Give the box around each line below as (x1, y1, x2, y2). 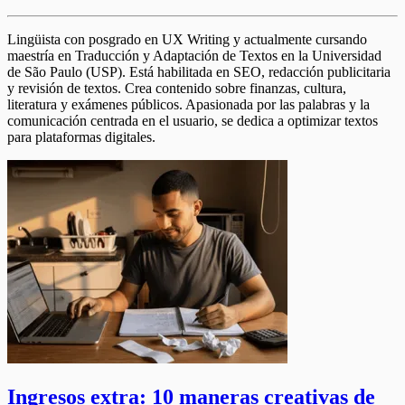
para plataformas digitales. (7, 129, 155, 146)
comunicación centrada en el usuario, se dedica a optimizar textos (7, 113, 378, 129)
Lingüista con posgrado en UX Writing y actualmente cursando (7, 32, 367, 48)
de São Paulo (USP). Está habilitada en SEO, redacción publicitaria (7, 64, 391, 80)
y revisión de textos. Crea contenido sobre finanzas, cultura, (7, 80, 346, 97)
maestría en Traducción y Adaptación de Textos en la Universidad (7, 48, 381, 64)
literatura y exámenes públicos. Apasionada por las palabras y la (7, 97, 370, 113)
